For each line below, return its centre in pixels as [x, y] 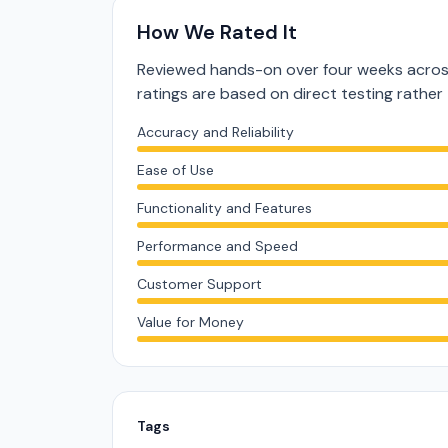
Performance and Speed [217, 246]
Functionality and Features [224, 208]
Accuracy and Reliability [215, 132]
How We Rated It [217, 32]
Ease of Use [175, 170]
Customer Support [199, 284]
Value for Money [190, 322]
